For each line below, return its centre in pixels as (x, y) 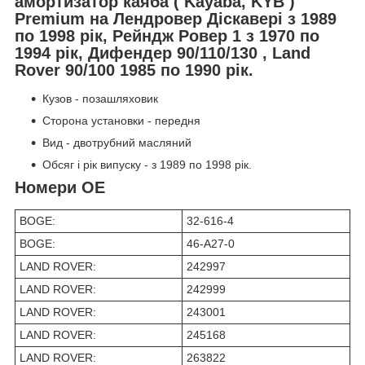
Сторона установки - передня (121, 121)
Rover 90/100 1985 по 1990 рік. (134, 70)
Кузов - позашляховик (100, 99)
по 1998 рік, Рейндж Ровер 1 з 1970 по (167, 35)
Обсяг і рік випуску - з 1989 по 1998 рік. (147, 165)
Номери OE (60, 188)
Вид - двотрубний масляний (117, 143)
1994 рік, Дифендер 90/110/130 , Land (163, 53)
